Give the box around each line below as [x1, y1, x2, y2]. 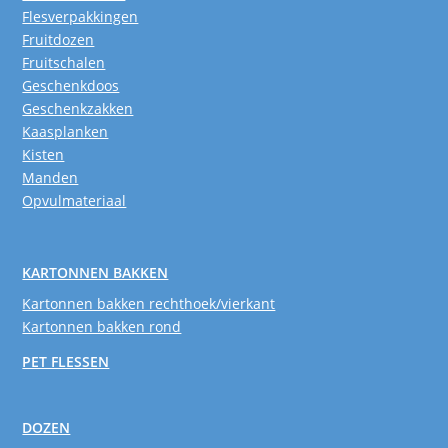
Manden [22, 167, 79, 187]
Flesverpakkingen [22, 6, 139, 26]
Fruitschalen [22, 52, 106, 72]
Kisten [22, 144, 65, 164]
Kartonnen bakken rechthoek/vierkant [22, 293, 276, 313]
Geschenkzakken [22, 98, 134, 118]
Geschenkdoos [22, 75, 120, 95]
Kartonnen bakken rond [22, 316, 182, 336]
